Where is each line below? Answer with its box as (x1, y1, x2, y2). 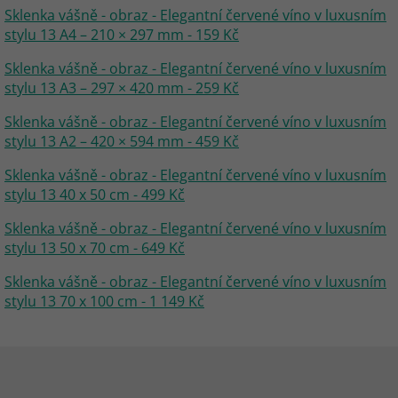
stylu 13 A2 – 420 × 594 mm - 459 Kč (4, 131, 239, 151)
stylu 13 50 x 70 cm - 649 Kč (4, 238, 185, 258)
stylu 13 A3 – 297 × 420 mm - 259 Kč (4, 78, 239, 98)
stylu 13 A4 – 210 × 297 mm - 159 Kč (4, 25, 239, 44)
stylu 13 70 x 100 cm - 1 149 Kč (4, 291, 204, 311)
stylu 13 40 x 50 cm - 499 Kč (4, 185, 185, 204)
